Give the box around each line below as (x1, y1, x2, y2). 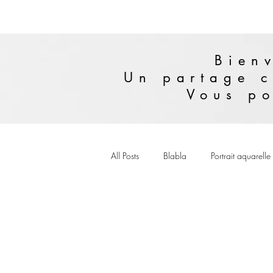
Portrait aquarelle (211, 149, 271, 161)
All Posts (111, 149, 139, 161)
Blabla (163, 149, 186, 161)
